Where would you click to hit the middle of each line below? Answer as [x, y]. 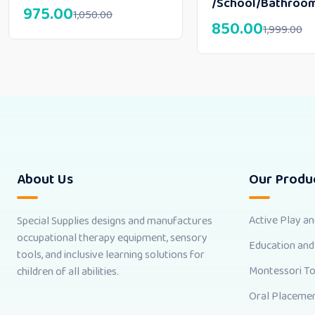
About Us [45, 180]
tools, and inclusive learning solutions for [111, 255]
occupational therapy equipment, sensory [112, 238]
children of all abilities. [68, 272]
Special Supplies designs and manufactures [115, 221]
